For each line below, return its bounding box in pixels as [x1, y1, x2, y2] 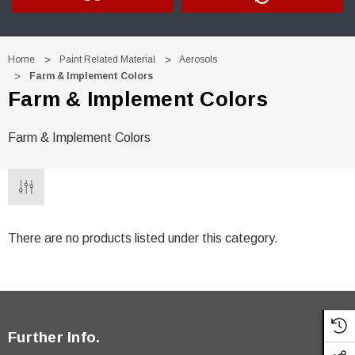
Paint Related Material [59, 54, 155, 65]
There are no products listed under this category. [8, 231, 278, 245]
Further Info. [8, 329, 101, 345]
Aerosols [179, 54, 217, 65]
